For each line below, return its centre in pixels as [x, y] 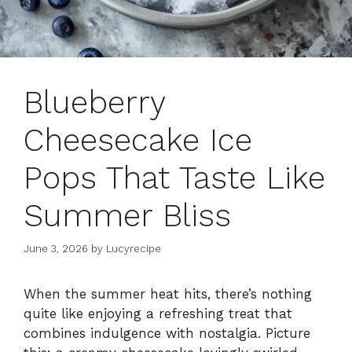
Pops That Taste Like [174, 178]
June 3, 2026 [56, 249]
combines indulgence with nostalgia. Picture [167, 334]
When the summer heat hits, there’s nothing [168, 294]
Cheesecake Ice [138, 140]
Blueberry [94, 102]
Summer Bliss [127, 215]
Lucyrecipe [134, 249]
